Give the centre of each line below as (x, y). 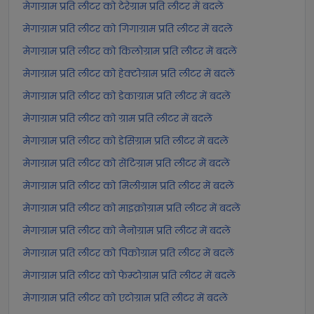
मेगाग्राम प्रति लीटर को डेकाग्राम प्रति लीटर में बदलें (127, 96)
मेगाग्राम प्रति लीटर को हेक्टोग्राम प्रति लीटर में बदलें (129, 74)
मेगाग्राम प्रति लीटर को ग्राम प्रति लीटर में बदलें (118, 118)
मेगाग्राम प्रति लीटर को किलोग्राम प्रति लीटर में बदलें (130, 51)
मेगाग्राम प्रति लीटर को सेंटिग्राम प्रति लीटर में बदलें (127, 163)
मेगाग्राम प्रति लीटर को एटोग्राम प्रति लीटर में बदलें (125, 298)
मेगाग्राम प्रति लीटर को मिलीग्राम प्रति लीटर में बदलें (129, 186)
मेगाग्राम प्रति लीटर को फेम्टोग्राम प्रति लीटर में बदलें (129, 275)
